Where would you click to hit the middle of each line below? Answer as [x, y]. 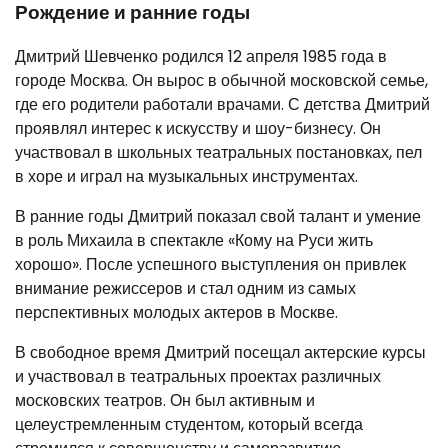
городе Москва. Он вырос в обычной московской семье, [221, 81]
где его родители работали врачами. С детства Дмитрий [222, 105]
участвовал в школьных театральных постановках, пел [218, 153]
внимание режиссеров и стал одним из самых [185, 289]
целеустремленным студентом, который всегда [189, 425]
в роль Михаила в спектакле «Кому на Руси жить [194, 241]
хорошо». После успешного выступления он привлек [210, 265]
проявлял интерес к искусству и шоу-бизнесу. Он [198, 129]
